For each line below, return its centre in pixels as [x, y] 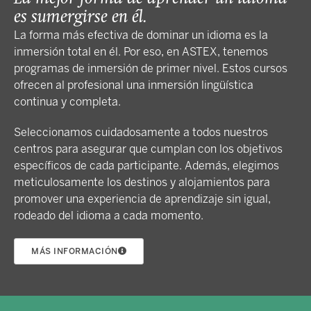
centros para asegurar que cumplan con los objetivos [148, 149]
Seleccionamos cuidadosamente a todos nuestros [141, 133]
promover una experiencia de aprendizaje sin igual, [142, 199]
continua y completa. [67, 102]
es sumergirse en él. [81, 18]
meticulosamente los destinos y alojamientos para [142, 183]
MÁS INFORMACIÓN [75, 252]
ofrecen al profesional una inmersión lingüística [134, 85]
